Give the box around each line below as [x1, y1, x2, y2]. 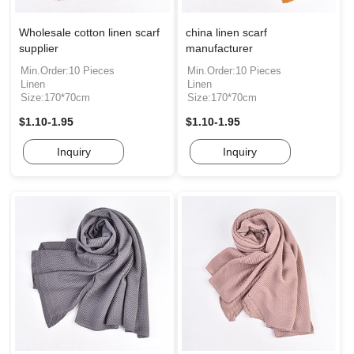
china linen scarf [185, 26, 267, 40]
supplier [19, 42, 58, 55]
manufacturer [185, 42, 253, 55]
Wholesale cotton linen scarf [19, 26, 160, 40]
